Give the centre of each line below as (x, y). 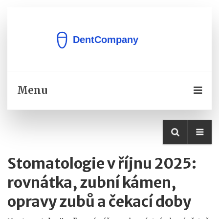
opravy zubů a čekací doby (99, 201)
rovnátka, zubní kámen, (92, 182)
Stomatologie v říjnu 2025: (102, 163)
